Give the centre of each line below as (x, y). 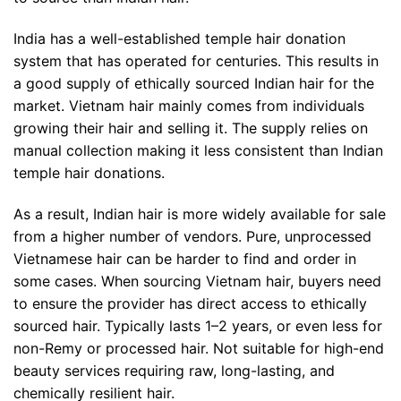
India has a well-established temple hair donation (179, 39)
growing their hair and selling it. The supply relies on (191, 128)
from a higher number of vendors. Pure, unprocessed (192, 237)
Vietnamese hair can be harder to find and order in (185, 259)
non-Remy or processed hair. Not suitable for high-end (199, 349)
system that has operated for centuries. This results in (196, 61)
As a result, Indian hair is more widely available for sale (200, 214)
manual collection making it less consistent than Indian (198, 151)
